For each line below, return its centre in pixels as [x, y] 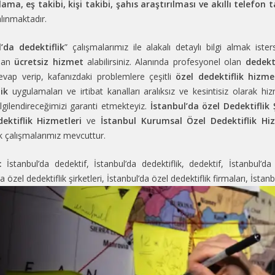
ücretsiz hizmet [49, 61]
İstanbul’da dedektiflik [138, 163]
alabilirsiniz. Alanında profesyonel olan [164, 61]
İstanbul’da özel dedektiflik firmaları [176, 178]
